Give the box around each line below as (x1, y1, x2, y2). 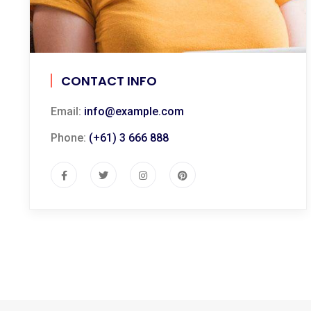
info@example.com (84, 104, 184, 118)
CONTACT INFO (61, 72, 157, 90)
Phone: (51, 131, 89, 144)
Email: (51, 104, 84, 118)
